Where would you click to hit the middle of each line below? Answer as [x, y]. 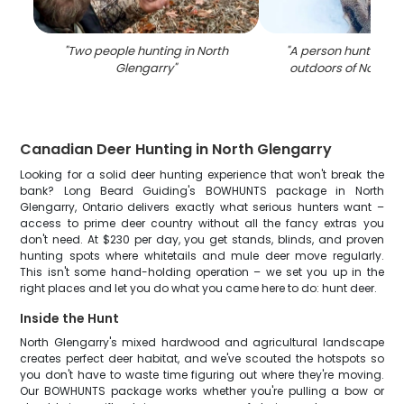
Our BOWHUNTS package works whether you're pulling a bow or [202, 391]
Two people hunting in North [148, 51]
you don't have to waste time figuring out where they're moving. [202, 375]
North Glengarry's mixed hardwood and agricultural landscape [202, 342]
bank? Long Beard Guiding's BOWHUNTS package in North [202, 191]
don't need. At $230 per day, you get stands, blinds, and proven [202, 239]
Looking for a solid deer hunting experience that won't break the [202, 174]
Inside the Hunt [70, 318]
